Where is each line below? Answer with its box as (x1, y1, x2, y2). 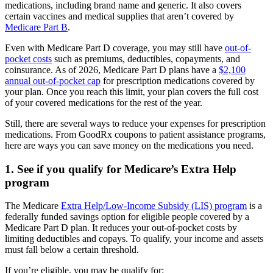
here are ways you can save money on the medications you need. (5, 140, 253, 151)
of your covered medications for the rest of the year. (5, 97, 202, 108)
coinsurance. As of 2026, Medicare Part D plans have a (5, 64, 219, 75)
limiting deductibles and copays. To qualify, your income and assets (5, 233, 263, 244)
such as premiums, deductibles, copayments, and (52, 53, 240, 64)
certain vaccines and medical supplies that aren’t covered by (5, 10, 234, 21)
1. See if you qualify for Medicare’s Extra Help (5, 162, 236, 175)
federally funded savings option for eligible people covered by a (5, 211, 249, 222)
